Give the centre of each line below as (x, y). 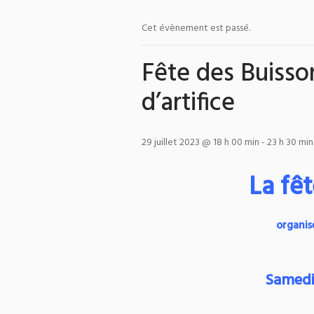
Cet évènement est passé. (196, 28)
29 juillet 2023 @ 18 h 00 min (200, 143)
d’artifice (188, 104)
